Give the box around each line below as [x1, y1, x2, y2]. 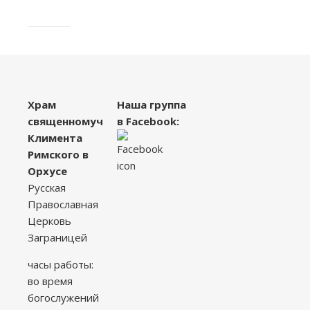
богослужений [28, 291, 99, 304]
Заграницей [28, 230, 87, 244]
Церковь [28, 214, 71, 228]
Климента [28, 131, 82, 145]
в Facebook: [116, 114, 179, 128]
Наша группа [116, 98, 186, 111]
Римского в [28, 147, 89, 161]
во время [28, 274, 73, 288]
